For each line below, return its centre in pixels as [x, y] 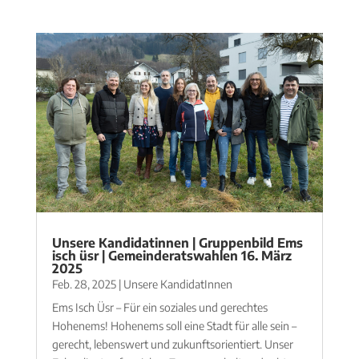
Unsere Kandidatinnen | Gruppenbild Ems [177, 242]
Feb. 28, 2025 [84, 284]
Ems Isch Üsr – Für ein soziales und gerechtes [159, 307]
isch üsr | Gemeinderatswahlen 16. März [171, 255]
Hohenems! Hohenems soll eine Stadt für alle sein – [174, 325]
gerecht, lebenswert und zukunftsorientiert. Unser [172, 344]
